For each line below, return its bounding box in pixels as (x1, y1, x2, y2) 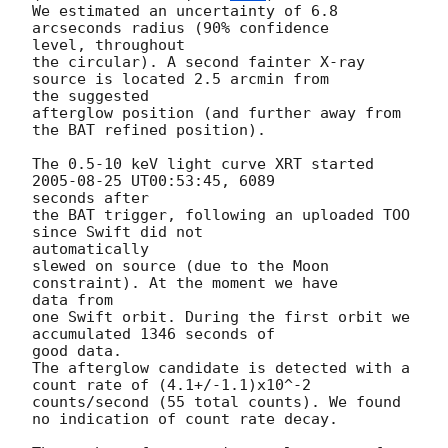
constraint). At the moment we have (32, 273, 347, 292)
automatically (32, 239, 149, 258)
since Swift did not (32, 222, 212, 241)
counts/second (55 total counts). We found (32, 392, 401, 411)
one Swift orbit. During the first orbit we (32, 307, 410, 326)
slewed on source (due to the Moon (32, 256, 329, 275)
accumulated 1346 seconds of (32, 324, 284, 343)
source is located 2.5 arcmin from (32, 69, 338, 88)
